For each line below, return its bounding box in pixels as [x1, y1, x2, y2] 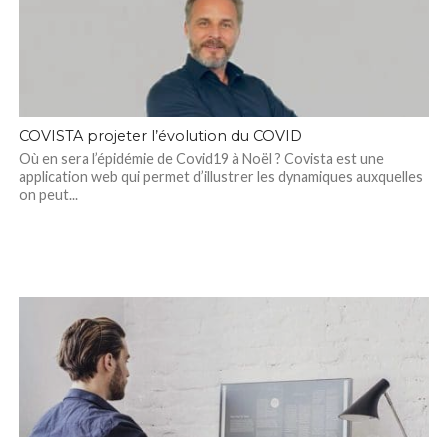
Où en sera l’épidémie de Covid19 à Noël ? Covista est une [18, 150, 384, 167]
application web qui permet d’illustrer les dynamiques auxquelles [18, 168, 423, 185]
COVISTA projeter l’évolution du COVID [18, 127, 302, 145]
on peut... [18, 186, 78, 203]
